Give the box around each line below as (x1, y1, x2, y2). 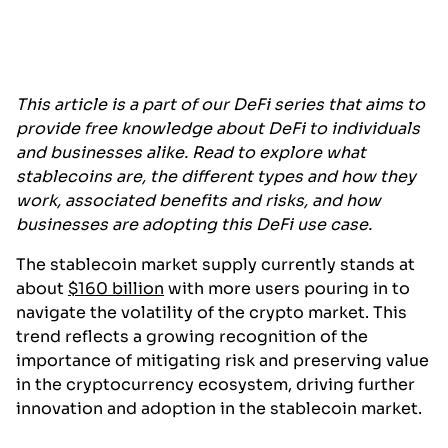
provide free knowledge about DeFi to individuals (16, 118, 420, 140)
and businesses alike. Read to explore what (16, 142, 366, 164)
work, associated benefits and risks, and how (16, 190, 381, 212)
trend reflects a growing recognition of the (16, 326, 368, 348)
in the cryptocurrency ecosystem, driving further (16, 374, 415, 396)
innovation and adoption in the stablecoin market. (16, 398, 422, 420)
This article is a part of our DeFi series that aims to (16, 94, 425, 116)
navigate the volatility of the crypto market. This (16, 302, 407, 324)
